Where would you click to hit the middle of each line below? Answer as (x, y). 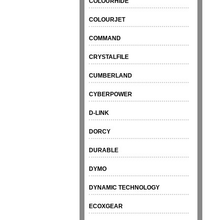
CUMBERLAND (111, 76)
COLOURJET (107, 20)
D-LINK (99, 113)
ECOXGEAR (106, 206)
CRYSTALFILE (109, 57)
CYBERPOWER (111, 95)
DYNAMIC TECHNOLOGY (124, 188)
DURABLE (104, 151)
